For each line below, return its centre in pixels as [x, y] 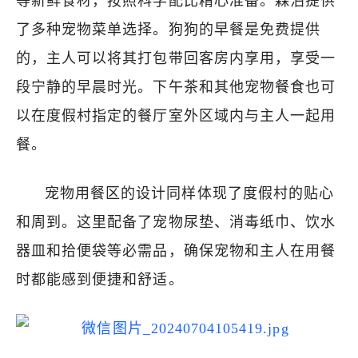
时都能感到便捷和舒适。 [100, 280]
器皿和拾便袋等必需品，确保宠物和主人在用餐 [176, 251]
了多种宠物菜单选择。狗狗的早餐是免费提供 [168, 30]
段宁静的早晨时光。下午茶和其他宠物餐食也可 [176, 87]
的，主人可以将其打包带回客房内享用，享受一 [176, 58]
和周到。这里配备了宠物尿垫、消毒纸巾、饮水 [176, 222]
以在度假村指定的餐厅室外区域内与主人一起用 [176, 116]
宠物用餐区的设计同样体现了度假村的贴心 [189, 193]
